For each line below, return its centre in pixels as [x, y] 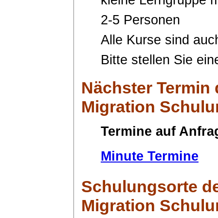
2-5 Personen [140, 20]
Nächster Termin [146, 87]
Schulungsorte [139, 186]
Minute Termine [150, 156]
